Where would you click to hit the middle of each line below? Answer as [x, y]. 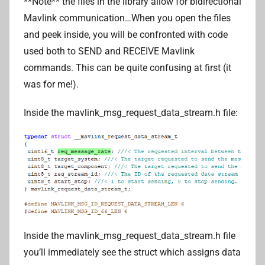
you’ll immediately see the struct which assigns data [132, 253]
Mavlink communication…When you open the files [127, 18]
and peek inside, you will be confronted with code [126, 35]
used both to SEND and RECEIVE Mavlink [109, 51]
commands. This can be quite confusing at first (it [127, 68]
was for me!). [51, 85]
